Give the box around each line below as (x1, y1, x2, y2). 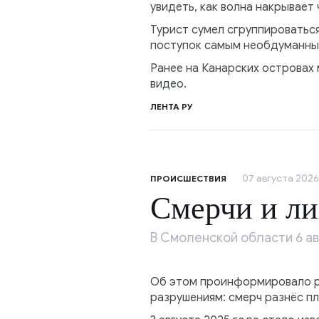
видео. (150, 77, 187, 92)
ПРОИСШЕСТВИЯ (150, 173, 226, 184)
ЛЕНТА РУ (150, 101, 193, 113)
